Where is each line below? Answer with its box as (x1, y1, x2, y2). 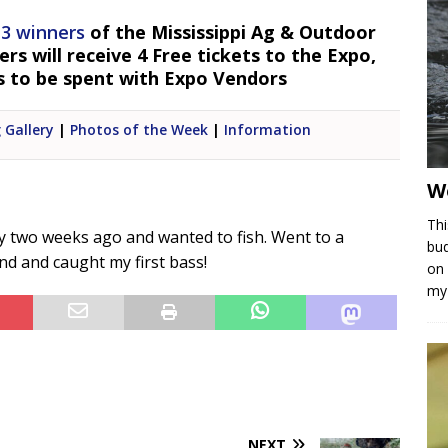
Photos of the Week (70, 120, 209, 139)
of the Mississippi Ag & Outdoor (84, 20, 376, 44)
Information (224, 120, 312, 139)
